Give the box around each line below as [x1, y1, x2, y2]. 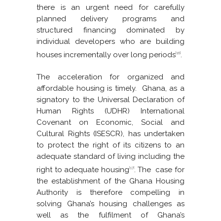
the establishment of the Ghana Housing [37, 177, 184, 186]
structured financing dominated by [37, 26, 184, 35]
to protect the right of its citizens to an [37, 141, 184, 150]
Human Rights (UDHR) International [37, 107, 184, 116]
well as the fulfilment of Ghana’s [37, 211, 184, 220]
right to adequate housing [37, 165, 129, 175]
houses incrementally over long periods [37, 50, 176, 60]
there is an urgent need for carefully [37, 3, 184, 12]
